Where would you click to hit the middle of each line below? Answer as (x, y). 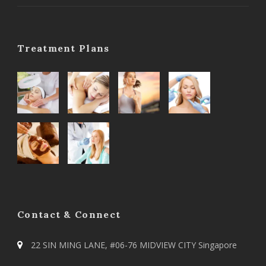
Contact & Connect (69, 214)
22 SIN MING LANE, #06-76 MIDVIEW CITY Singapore (133, 245)
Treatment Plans (64, 48)
